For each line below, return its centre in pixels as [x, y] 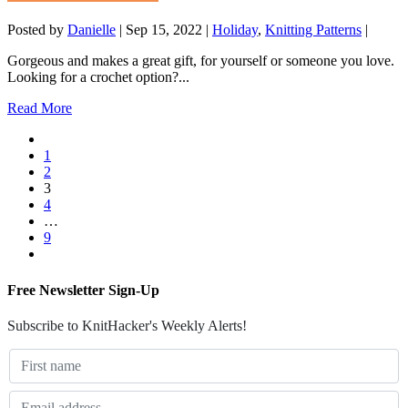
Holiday [235, 30]
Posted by [37, 30]
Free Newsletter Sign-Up [83, 290]
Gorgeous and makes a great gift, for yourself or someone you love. [201, 61]
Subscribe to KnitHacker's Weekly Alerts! [127, 325]
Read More [40, 108]
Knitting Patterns [313, 30]
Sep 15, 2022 [164, 30]
